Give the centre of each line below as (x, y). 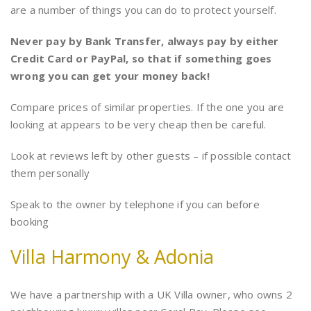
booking (30, 222)
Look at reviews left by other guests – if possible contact (151, 156)
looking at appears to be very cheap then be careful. (138, 125)
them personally (50, 173)
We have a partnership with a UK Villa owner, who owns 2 (152, 295)
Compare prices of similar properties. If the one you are (148, 107)
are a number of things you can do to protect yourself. (143, 10)
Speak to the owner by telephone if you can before (135, 204)
